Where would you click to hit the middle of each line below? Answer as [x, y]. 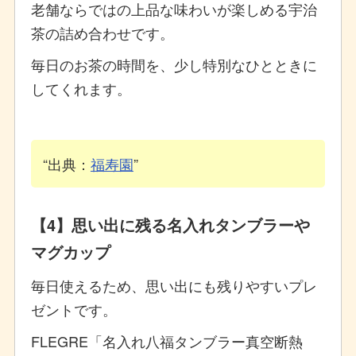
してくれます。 [81, 88]
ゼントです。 [74, 309]
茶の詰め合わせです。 [102, 32]
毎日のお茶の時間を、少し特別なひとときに [174, 64]
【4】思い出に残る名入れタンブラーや [170, 224]
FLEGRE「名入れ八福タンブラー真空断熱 [166, 341]
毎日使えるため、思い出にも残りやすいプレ [174, 285]
